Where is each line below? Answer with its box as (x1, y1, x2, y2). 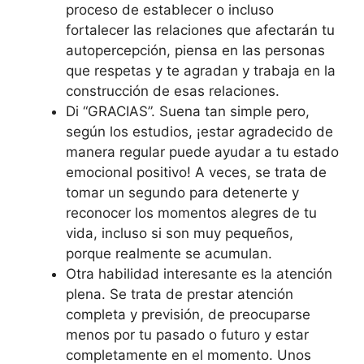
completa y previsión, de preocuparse (66, 305, 310, 323)
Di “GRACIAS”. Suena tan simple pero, (66, 102, 310, 119)
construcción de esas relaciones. (66, 82, 279, 99)
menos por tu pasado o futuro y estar (66, 326, 309, 343)
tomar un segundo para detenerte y (66, 184, 299, 201)
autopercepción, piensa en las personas (66, 41, 325, 58)
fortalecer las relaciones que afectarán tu (66, 21, 335, 38)
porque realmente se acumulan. (66, 245, 272, 262)
